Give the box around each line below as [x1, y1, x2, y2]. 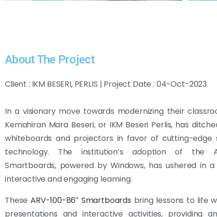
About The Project [5, 52, 95, 66]
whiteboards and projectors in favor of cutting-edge [5, 132, 216, 144]
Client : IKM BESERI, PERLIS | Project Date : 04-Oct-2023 [5, 78, 207, 90]
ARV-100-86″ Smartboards [30, 194, 131, 206]
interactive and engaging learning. [5, 173, 132, 185]
